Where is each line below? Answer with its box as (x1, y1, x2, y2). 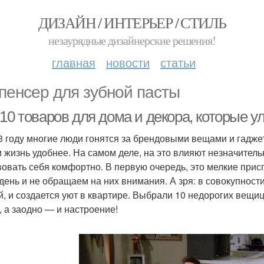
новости (106, 54, 150, 71)
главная (52, 54, 95, 71)
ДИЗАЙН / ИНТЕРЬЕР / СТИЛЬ (38, 12, 226, 32)
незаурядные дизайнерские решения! (48, 32, 216, 48)
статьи (160, 54, 196, 71)
